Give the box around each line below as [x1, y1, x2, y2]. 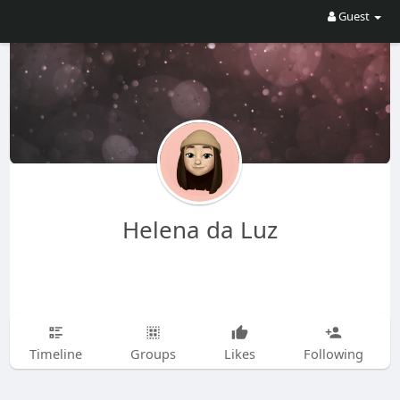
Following [303, 345, 363, 362]
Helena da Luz [121, 213, 278, 246]
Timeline [29, 345, 82, 362]
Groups [129, 345, 176, 362]
